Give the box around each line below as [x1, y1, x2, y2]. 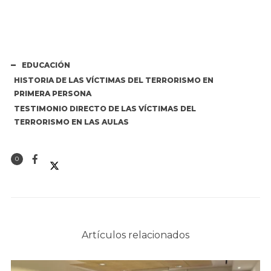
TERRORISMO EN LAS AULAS [13, 117, 129, 126]
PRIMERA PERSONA [13, 88, 91, 98]
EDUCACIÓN [21, 60, 70, 70]
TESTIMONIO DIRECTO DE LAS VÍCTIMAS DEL [13, 103, 196, 113]
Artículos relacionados [82, 229, 189, 241]
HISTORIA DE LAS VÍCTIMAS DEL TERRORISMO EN [13, 75, 214, 85]
